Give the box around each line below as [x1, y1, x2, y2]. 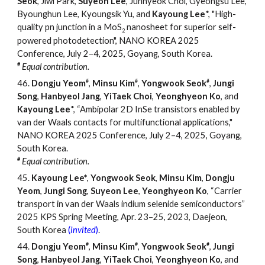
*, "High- [205, 9, 237, 20]
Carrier [214, 186, 243, 196]
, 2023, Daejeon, [164, 212, 228, 222]
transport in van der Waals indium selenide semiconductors [17, 199, 243, 209]
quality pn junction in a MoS [17, 22, 122, 33]
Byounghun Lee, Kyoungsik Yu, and [17, 9, 153, 20]
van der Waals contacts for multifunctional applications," [17, 117, 233, 128]
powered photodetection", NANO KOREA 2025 [17, 35, 200, 46]
